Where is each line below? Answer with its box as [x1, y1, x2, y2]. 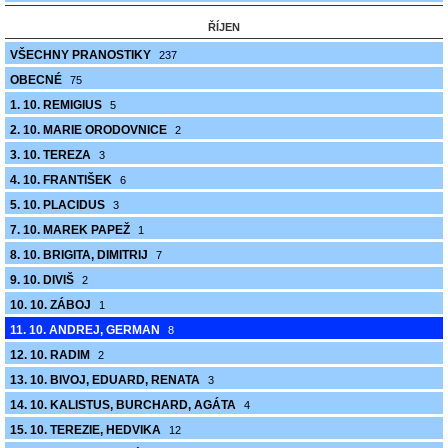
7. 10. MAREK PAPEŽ [10, 223, 133, 237]
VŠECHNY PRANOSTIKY [10, 48, 154, 62]
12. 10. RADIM [10, 348, 93, 362]
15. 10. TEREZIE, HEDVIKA [10, 423, 164, 437]
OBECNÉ [10, 73, 65, 87]
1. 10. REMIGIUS [10, 98, 105, 112]
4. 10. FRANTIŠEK [10, 173, 115, 187]
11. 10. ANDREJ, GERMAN [10, 323, 163, 337]
